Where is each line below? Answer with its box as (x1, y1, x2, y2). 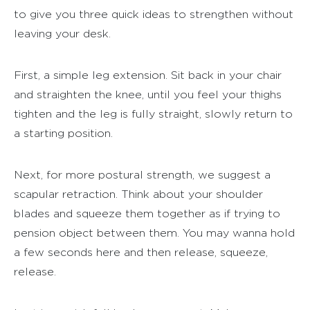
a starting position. (14, 127, 113, 139)
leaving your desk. (14, 27, 111, 39)
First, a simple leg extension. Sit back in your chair (14, 69, 282, 81)
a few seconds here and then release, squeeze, (14, 246, 268, 258)
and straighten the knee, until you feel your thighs (14, 88, 282, 100)
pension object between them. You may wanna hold (14, 226, 295, 239)
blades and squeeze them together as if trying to (14, 207, 280, 219)
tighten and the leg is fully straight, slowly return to (14, 107, 293, 120)
